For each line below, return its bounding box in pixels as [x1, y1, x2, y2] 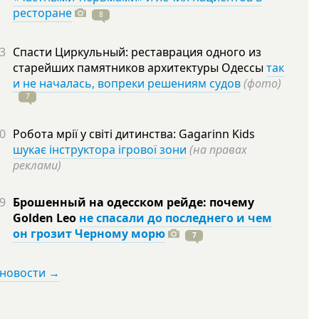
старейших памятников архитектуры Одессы [13, 60, 266, 75]
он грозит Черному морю [13, 226, 165, 241]
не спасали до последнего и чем [79, 210, 272, 226]
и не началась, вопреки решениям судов [13, 75, 241, 91]
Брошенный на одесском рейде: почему [13, 194, 254, 210]
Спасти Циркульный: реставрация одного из [13, 44, 261, 60]
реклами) [13, 157, 61, 173]
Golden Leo [13, 210, 79, 226]
